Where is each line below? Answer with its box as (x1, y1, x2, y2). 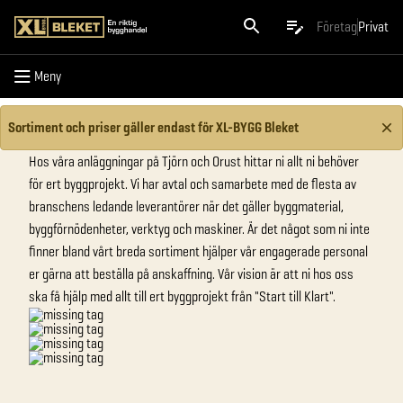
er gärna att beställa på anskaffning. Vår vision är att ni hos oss (29, 264, 354, 283)
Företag (317, 17, 357, 36)
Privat (358, 17, 389, 36)
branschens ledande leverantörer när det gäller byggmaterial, (29, 197, 344, 216)
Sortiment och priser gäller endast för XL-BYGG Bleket (8, 118, 299, 137)
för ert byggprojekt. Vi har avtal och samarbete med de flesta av (29, 175, 356, 193)
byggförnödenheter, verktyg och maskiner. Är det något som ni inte (29, 219, 370, 238)
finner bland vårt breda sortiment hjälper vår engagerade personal (29, 242, 368, 261)
